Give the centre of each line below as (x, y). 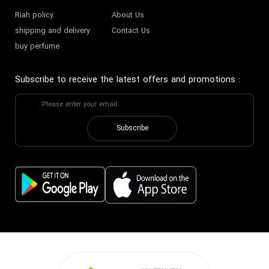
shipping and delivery (52, 32)
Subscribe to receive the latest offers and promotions (125, 80)
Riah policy (34, 16)
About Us (128, 16)
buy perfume (37, 47)
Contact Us (131, 32)
